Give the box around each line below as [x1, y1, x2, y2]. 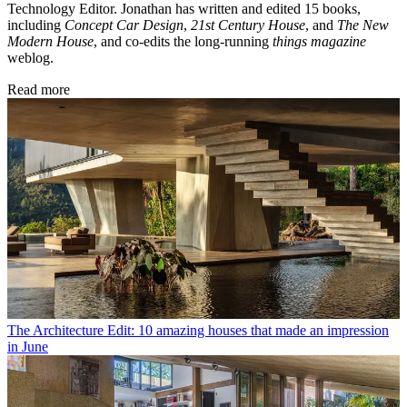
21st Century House [191, 17, 305, 34]
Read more [7, 82, 70, 98]
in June [7, 339, 48, 355]
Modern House [7, 34, 94, 50]
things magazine [273, 34, 366, 50]
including [7, 17, 65, 34]
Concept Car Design [65, 17, 184, 34]
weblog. [7, 50, 54, 66]
